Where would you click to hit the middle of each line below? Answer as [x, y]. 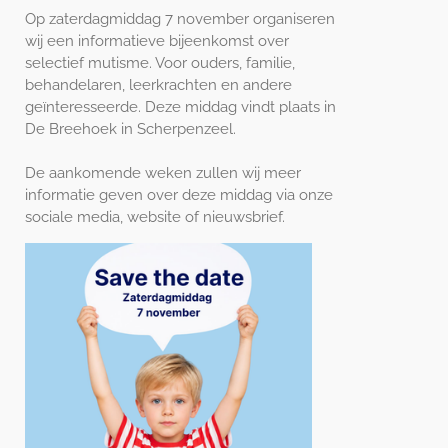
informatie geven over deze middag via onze [179, 194]
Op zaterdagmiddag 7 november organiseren [180, 18]
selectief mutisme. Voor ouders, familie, [160, 62]
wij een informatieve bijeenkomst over [157, 40]
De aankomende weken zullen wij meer [163, 172]
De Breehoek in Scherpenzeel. [130, 128]
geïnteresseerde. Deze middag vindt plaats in [180, 106]
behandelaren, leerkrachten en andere [158, 84]
